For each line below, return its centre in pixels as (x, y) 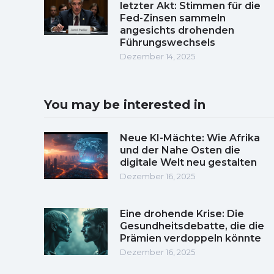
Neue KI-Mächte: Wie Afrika (190, 138)
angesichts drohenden (177, 30)
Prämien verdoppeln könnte (191, 238)
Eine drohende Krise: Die (182, 213)
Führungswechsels (168, 42)
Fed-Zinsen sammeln (173, 18)
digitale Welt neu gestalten (188, 162)
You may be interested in (125, 104)
